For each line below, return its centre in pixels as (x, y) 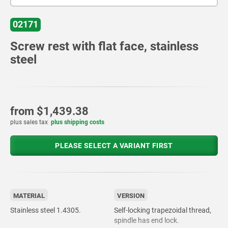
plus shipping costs (78, 122)
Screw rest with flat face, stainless (104, 46)
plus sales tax (29, 122)
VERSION (131, 195)
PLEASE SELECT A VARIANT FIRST (114, 145)
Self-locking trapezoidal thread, (163, 210)
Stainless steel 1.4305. (46, 210)
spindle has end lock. (147, 220)
